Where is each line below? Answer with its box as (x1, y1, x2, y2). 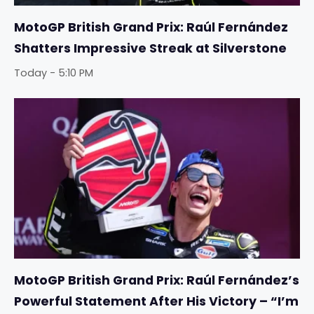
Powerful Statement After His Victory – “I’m (14, 293, 299, 310)
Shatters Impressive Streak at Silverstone (14, 40, 287, 57)
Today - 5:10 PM (14, 66, 93, 81)
